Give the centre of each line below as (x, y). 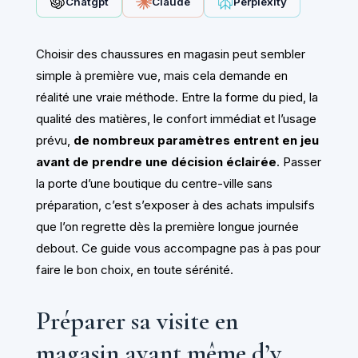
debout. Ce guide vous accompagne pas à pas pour (178, 249)
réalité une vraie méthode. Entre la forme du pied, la (177, 97)
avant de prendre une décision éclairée (156, 162)
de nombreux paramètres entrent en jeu (196, 141)
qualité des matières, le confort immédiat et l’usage (176, 119)
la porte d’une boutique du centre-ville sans (154, 184)
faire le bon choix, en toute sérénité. (134, 270)
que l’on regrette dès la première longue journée (167, 227)
